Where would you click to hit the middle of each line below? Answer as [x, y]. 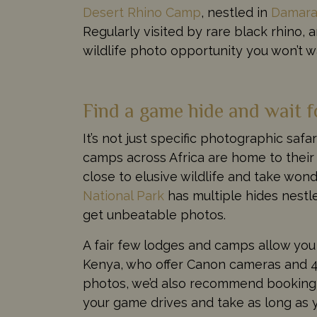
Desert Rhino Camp [142, 12]
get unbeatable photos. [154, 214]
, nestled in [236, 12]
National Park [123, 195]
